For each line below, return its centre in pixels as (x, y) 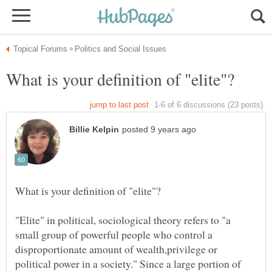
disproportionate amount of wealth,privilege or (116, 249)
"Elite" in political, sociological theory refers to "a (123, 220)
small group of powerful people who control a (114, 235)
